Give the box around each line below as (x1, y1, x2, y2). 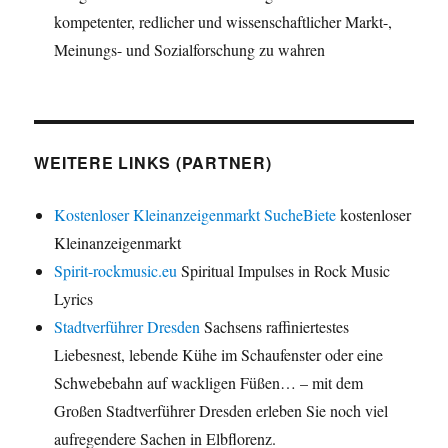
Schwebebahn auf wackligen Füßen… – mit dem (54, 371, 364, 393)
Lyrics (54, 287, 94, 309)
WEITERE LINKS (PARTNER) (34, 150, 272, 174)
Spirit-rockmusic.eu (54, 259, 178, 281)
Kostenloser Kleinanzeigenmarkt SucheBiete (54, 203, 337, 225)
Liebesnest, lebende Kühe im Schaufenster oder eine (54, 343, 384, 365)
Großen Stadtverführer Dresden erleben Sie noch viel (54, 399, 389, 421)
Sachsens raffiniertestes (200, 315, 350, 337)
